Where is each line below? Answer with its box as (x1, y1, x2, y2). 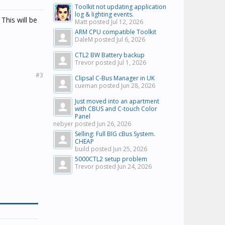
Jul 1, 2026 (118, 58, 146, 67)
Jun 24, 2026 (118, 162, 152, 171)
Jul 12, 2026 (111, 18, 143, 26)
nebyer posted (53, 120, 97, 128)
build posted (75, 145, 113, 153)
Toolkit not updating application (75, 3, 166, 11)
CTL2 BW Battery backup (75, 51, 145, 59)
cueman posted (75, 81, 121, 90)
